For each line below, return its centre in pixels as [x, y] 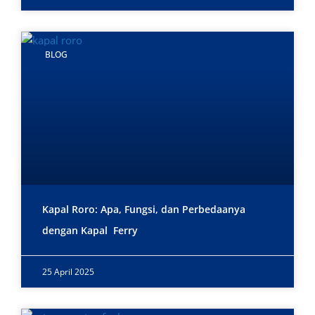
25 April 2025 [68, 272]
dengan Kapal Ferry [90, 231]
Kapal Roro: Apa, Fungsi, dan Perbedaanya [144, 210]
